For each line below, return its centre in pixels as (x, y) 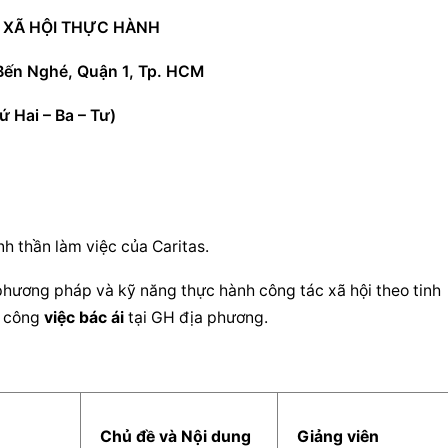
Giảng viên (338, 436)
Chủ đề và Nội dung (176, 436)
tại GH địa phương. (195, 318)
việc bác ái (83, 318)
